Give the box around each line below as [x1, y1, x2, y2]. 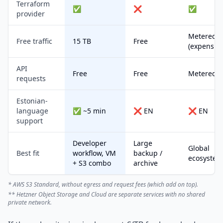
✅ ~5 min [73, 106, 106, 115]
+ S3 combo [73, 158, 111, 168]
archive [133, 158, 158, 168]
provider [16, 9, 45, 18]
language [16, 106, 48, 115]
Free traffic [16, 36, 52, 46]
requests [16, 74, 46, 83]
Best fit [16, 148, 39, 158]
